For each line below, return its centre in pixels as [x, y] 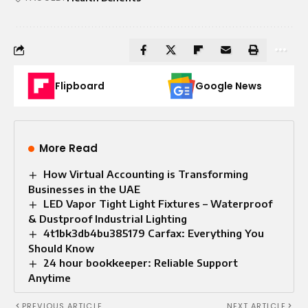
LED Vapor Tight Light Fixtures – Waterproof [158, 203]
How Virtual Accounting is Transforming [146, 174]
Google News [229, 86]
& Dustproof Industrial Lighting [108, 218]
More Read [68, 148]
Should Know [61, 248]
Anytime [49, 277]
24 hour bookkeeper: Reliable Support [141, 262]
